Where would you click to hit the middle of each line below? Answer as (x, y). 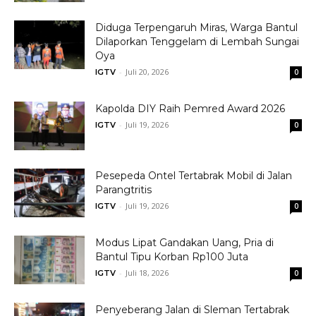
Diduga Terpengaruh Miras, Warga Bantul (196, 28)
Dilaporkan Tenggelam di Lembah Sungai (197, 42)
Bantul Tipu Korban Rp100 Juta (172, 257)
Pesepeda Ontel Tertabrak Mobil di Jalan (194, 176)
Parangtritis (123, 190)
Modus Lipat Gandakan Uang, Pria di (184, 243)
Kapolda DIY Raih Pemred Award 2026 (190, 109)
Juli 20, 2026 (147, 72)
